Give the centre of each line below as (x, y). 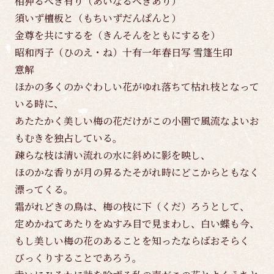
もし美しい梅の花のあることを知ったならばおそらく (132, 241)
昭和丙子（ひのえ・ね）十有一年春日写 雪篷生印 (124, 53)
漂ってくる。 (44, 190)
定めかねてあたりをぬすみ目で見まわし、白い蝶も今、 (137, 224)
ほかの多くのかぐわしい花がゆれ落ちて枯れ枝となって (137, 87)
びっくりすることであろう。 (78, 258)
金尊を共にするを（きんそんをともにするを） (117, 35)
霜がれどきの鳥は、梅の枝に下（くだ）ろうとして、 (132, 207)
